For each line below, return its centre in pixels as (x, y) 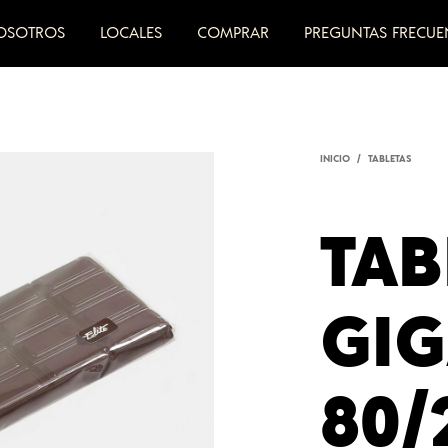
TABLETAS (390, 159)
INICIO (335, 159)
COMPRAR (233, 33)
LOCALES (131, 33)
